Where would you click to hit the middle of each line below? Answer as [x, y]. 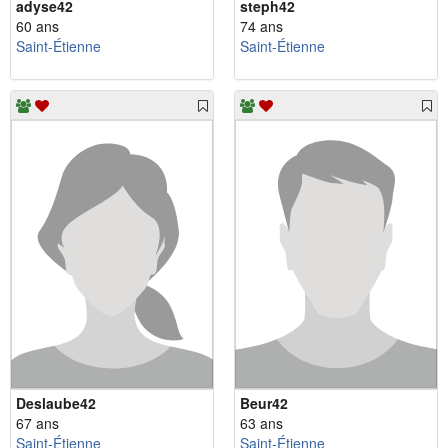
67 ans [37, 422]
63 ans [261, 422]
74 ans [261, 25]
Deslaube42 [56, 402]
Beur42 [264, 402]
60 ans [37, 25]
